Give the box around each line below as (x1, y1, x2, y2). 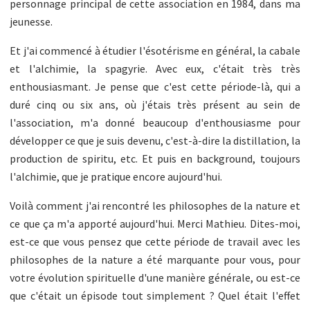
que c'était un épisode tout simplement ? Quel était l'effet (10, 288, 300, 302)
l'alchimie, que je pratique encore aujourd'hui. (10, 169, 223, 183)
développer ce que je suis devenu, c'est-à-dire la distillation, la (10, 133, 300, 147)
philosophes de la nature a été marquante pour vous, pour (10, 252, 300, 266)
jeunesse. (10, 14, 53, 28)
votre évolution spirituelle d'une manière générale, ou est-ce (10, 270, 300, 284)
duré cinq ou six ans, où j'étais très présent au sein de (10, 97, 300, 111)
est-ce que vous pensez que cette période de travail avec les (10, 234, 300, 248)
